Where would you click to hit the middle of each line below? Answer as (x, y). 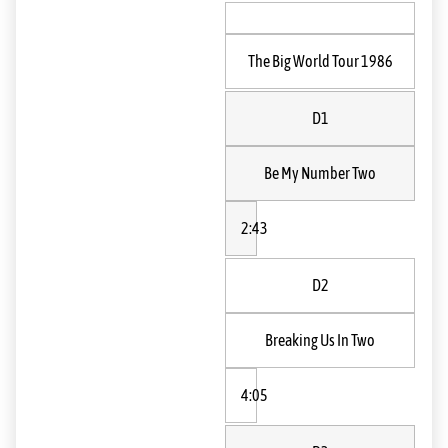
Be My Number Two (320, 173)
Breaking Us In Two (320, 340)
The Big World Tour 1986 (320, 61)
